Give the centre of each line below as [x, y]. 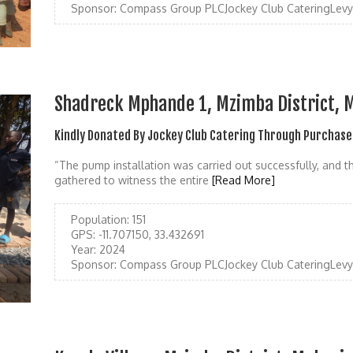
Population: [100, 219]
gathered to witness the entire [133, 180]
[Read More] [243, 180]
